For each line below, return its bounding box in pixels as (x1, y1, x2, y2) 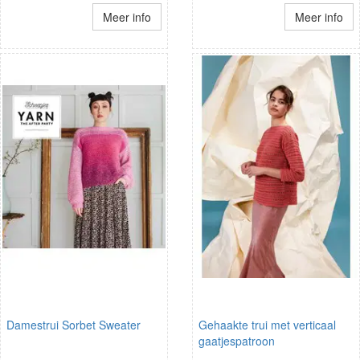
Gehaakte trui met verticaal (198, 316, 336, 333)
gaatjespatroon (198, 332, 275, 349)
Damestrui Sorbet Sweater (6, 316, 141, 333)
